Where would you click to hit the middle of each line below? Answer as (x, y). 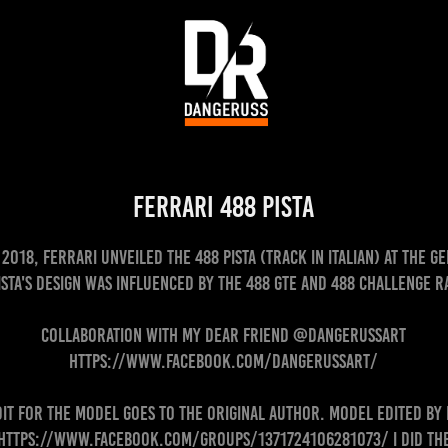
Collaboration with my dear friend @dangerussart (224, 335)
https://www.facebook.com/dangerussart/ (224, 361)
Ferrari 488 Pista (224, 207)
